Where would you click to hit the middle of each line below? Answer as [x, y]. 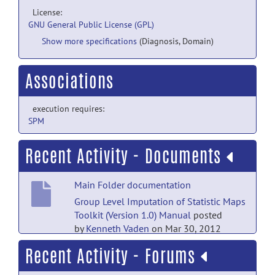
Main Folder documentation [133, 184]
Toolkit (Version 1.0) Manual [133, 215]
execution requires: [68, 109]
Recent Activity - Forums [113, 256]
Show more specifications [89, 41]
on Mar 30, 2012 [185, 228]
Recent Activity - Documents [126, 156]
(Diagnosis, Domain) [176, 41]
